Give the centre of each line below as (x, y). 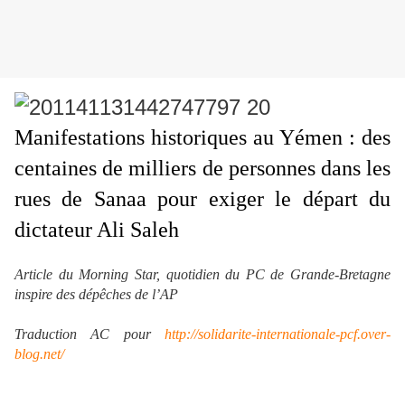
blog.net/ (39, 354)
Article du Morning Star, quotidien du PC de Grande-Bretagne (202, 275)
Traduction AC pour (89, 334)
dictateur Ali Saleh (97, 230)
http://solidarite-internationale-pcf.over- (278, 334)
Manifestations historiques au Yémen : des (202, 138)
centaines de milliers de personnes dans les (202, 169)
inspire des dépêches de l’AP (96, 295)
